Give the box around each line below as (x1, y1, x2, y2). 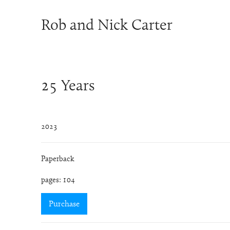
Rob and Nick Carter (41, 18, 172, 34)
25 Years (41, 79, 94, 94)
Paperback (41, 156, 74, 163)
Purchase (49, 200, 80, 208)
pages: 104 (41, 177, 75, 184)
